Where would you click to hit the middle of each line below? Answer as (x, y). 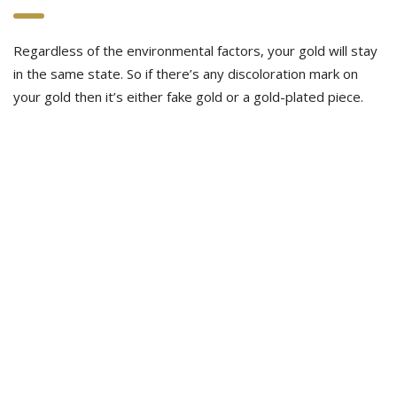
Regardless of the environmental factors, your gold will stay (195, 51)
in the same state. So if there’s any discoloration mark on (186, 74)
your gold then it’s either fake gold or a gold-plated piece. (188, 97)
